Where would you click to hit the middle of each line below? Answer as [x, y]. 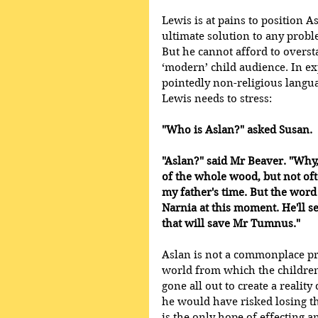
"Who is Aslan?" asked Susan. [238, 130]
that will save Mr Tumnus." [231, 224]
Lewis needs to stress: [217, 99]
